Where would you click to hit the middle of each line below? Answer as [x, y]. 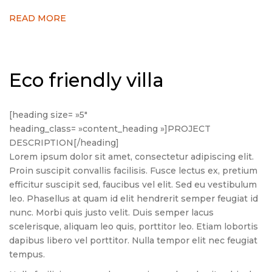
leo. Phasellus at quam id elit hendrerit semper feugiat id [134, 198]
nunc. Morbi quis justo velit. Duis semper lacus [111, 212]
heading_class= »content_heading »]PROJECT [110, 128]
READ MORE [38, 18]
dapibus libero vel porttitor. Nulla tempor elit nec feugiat [133, 240]
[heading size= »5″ [48, 114]
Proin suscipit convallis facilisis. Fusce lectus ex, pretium [133, 170]
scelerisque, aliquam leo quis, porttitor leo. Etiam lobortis [134, 226]
